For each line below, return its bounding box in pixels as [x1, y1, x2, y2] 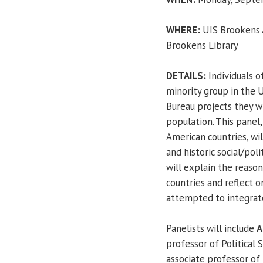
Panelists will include [166, 221, 257, 235]
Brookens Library [166, 38, 238, 52]
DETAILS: [166, 69, 206, 82]
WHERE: [166, 23, 200, 36]
